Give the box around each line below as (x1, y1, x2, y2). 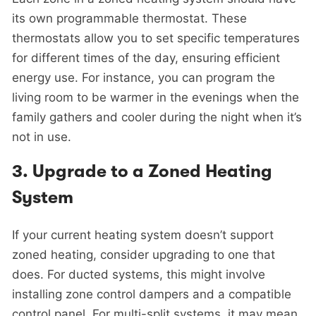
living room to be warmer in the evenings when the (12, 90, 299, 105)
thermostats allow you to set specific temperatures (12, 31, 300, 46)
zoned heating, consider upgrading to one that (12, 247, 275, 262)
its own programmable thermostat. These (12, 11, 247, 26)
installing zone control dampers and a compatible (12, 286, 291, 301)
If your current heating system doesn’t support (12, 227, 274, 242)
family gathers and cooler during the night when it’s (12, 110, 302, 125)
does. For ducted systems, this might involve (12, 267, 265, 281)
